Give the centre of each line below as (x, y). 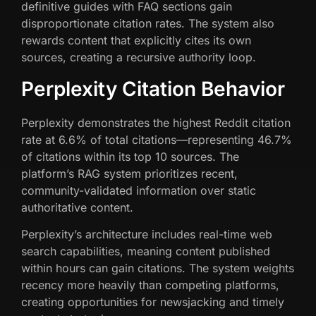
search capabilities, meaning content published (146, 251)
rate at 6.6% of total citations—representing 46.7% (157, 139)
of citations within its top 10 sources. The (130, 156)
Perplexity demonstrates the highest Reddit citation (156, 122)
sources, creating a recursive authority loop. (139, 57)
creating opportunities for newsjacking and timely (153, 302)
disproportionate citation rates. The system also (148, 23)
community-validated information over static (139, 190)
